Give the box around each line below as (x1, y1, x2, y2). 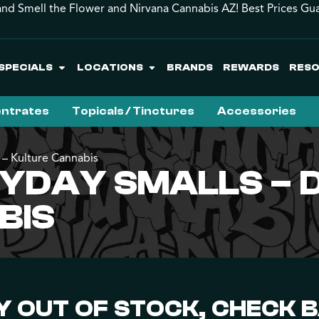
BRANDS (167, 62, 214, 73)
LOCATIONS (76, 62, 143, 73)
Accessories (217, 105, 296, 117)
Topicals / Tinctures (72, 105, 194, 117)
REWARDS (223, 62, 280, 73)
